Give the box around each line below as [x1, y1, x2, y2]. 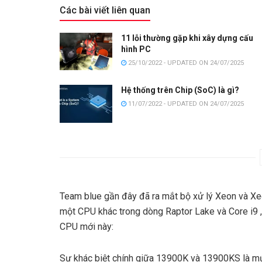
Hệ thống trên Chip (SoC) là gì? [121, 85, 239, 95]
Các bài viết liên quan [60, 4, 150, 16]
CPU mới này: [60, 220, 113, 232]
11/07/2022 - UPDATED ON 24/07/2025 [126, 100, 244, 108]
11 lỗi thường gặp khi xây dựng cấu [121, 33, 253, 43]
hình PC [121, 44, 151, 54]
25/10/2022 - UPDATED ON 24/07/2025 [126, 58, 244, 67]
